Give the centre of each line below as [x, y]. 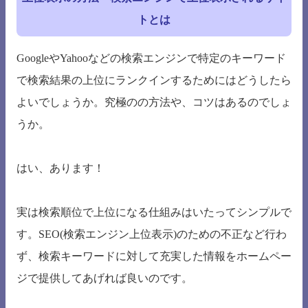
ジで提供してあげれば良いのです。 [104, 278]
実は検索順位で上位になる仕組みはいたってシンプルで [154, 212]
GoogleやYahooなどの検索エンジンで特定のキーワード [151, 58]
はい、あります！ [60, 168]
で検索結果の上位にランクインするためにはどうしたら [154, 80]
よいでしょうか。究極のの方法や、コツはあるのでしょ [154, 102]
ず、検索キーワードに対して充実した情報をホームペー [154, 256]
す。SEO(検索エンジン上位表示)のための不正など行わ [152, 234]
